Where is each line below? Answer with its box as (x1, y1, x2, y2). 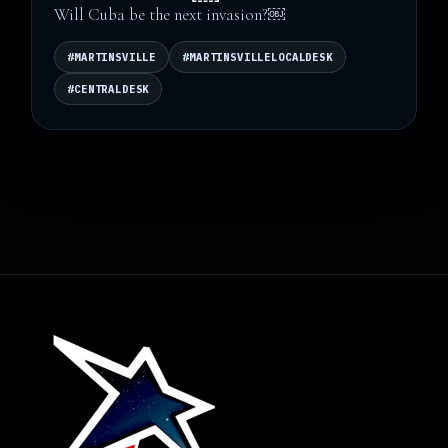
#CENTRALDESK (67, 81, 150, 96)
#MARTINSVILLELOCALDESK (182, 49, 333, 64)
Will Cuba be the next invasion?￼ (54, 3, 286, 25)
